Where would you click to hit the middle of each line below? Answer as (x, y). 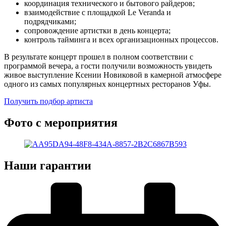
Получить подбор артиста (48, 101)
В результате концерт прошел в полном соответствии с (99, 57)
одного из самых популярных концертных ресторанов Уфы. (107, 84)
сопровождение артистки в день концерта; (97, 31)
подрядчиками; (50, 22)
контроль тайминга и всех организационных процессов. (121, 40)
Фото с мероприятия (61, 123)
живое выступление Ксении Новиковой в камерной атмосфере (113, 75)
